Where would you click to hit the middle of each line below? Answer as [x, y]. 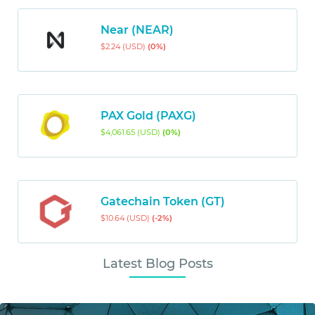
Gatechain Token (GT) [162, 202]
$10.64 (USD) [126, 218]
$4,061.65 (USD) [131, 133]
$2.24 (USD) [124, 47]
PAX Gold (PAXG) [148, 116]
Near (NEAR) [137, 30]
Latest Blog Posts [157, 264]
